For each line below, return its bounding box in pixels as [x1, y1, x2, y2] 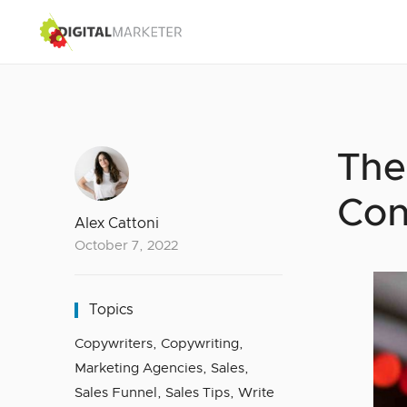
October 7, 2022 [74, 239, 178, 253]
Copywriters [74, 337, 153, 351]
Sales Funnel [74, 386, 157, 400]
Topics [89, 303, 134, 317]
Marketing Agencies [74, 362, 203, 375]
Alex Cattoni [74, 216, 159, 231]
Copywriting [161, 337, 239, 351]
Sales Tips [165, 386, 230, 400]
